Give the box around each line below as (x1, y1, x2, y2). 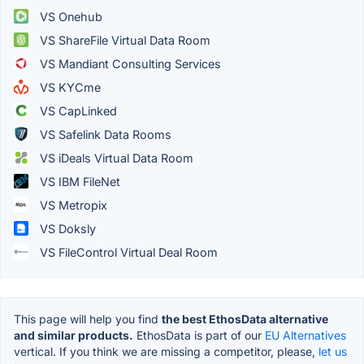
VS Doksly (37, 221, 96, 236)
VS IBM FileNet (37, 174, 120, 188)
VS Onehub (37, 9, 102, 24)
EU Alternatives (265, 327, 346, 342)
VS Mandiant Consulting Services (37, 56, 221, 71)
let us (318, 344, 347, 358)
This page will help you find (14, 311, 162, 326)
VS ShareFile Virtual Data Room (37, 32, 210, 47)
